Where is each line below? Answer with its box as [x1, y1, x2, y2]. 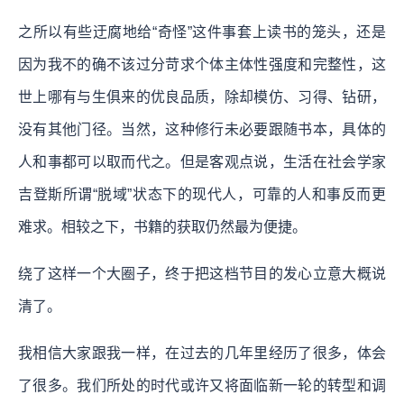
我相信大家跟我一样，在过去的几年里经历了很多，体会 [18, 344, 386, 361]
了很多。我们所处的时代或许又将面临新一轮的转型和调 [18, 377, 386, 393]
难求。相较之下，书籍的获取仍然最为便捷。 [18, 218, 307, 234]
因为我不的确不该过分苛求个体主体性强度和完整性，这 [18, 56, 386, 72]
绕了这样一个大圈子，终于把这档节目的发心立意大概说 [18, 265, 386, 281]
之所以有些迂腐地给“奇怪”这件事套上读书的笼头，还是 [18, 23, 386, 40]
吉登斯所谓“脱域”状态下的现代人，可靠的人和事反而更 [18, 186, 386, 202]
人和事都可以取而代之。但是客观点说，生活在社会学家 [18, 153, 386, 170]
